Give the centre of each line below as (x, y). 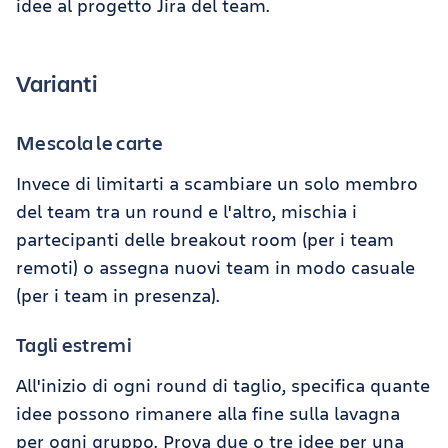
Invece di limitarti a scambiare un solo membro (217, 182)
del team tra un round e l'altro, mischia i (186, 210)
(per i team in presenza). (118, 294)
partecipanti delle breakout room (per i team (205, 238)
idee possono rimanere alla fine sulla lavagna (208, 412)
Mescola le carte (89, 142)
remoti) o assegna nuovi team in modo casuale (215, 266)
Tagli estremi (74, 344)
